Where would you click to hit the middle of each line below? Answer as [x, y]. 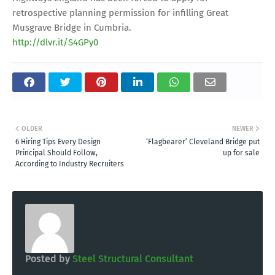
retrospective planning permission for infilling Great [120, 13]
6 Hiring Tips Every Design [58, 141]
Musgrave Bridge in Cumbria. [72, 27]
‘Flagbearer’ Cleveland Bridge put [203, 141]
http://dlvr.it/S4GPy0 [55, 42]
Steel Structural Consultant [132, 258]
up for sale [241, 153]
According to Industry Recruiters [70, 164]
